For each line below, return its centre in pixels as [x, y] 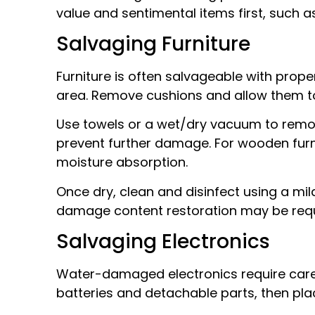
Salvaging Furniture [153, 44]
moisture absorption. [122, 162]
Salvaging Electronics [163, 242]
